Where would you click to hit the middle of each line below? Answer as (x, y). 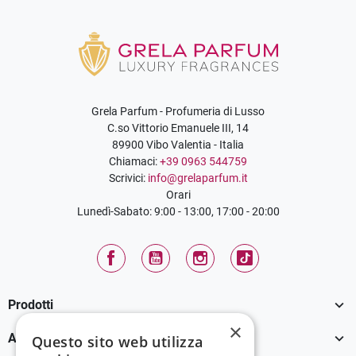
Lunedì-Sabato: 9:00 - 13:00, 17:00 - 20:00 (178, 211)
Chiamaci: (134, 161)
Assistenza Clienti (59, 339)
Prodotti (31, 305)
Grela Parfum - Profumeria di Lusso (178, 111)
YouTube (169, 275)
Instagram (217, 275)
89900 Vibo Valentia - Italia (178, 144)
